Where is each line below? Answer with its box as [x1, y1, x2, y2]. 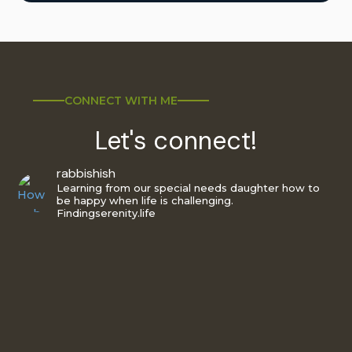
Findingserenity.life [57, 207, 156, 220]
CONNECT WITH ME [64, 93, 178, 108]
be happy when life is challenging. [57, 194, 234, 207]
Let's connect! [95, 124, 257, 158]
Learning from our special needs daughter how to [57, 181, 321, 195]
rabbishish [57, 165, 116, 182]
